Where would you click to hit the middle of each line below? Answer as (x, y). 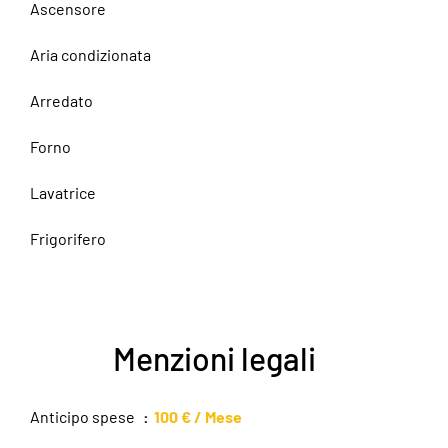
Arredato (61, 100)
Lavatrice (63, 192)
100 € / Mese (198, 416)
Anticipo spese (84, 416)
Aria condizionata (90, 54)
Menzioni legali (214, 358)
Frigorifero (68, 238)
